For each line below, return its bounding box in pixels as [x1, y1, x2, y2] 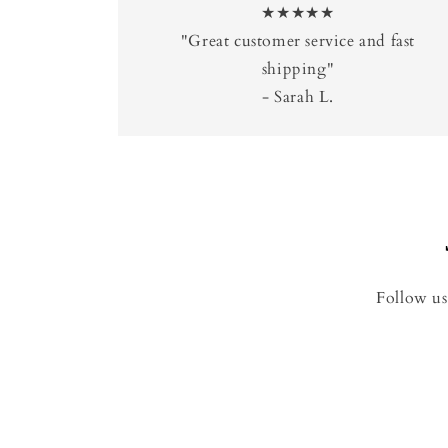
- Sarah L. [261, 86, 334, 108]
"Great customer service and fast [180, 30, 416, 52]
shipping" [261, 58, 335, 80]
